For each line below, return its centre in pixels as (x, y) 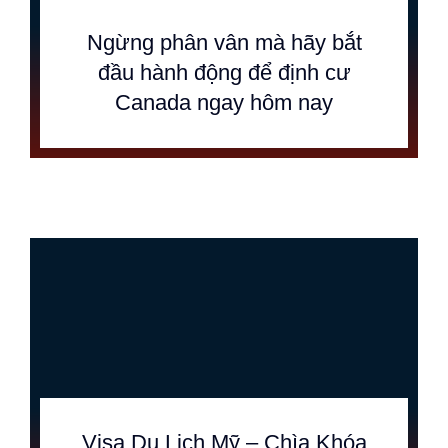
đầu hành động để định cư (224, 72)
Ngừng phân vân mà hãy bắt (224, 42)
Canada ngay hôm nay (224, 102)
